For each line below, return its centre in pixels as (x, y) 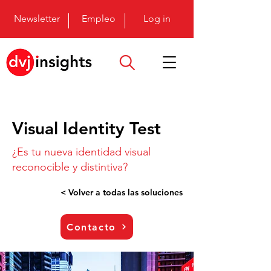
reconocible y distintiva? (70, 167)
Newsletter (37, 18)
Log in (157, 18)
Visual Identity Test (87, 128)
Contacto (91, 227)
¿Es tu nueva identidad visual (81, 152)
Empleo (98, 18)
